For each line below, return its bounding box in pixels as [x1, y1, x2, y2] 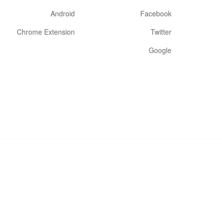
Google [149, 45, 171, 55]
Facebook [140, 8, 171, 18]
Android [51, 8, 75, 18]
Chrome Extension [17, 27, 75, 37]
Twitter [151, 27, 171, 37]
